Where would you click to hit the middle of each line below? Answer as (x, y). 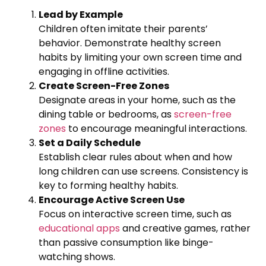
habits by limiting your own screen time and (140, 57)
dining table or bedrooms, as (106, 114)
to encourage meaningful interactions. (156, 128)
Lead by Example (81, 14)
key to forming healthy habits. (108, 185)
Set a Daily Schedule (90, 142)
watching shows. (77, 256)
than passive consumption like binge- (126, 242)
